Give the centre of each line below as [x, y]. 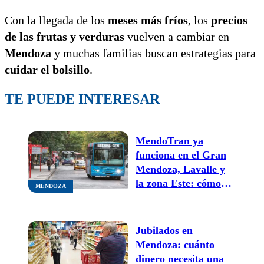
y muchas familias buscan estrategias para [154, 53]
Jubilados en [164, 230]
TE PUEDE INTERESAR [82, 99]
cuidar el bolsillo [47, 69]
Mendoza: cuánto [175, 244]
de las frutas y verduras [65, 36]
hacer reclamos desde [184, 197]
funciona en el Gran [181, 155]
